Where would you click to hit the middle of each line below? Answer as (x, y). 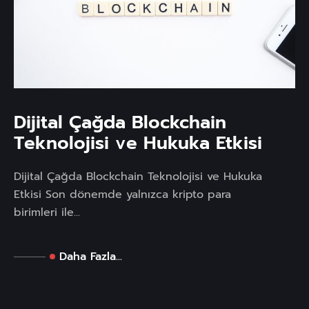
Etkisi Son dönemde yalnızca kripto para (122, 195)
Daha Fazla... (91, 257)
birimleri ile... (47, 213)
